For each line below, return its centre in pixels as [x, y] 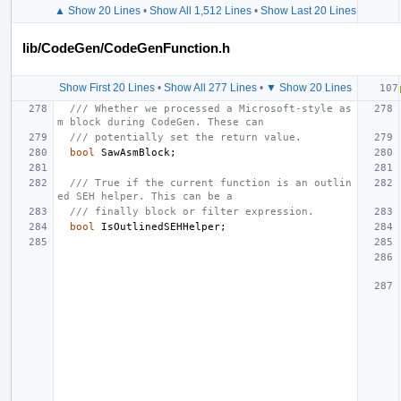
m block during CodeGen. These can [161, 122]
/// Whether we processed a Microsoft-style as [211, 108]
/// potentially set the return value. [186, 137]
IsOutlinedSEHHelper [161, 226]
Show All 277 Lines [210, 87]
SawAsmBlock [136, 152]
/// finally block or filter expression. [192, 211]
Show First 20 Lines [107, 87]
